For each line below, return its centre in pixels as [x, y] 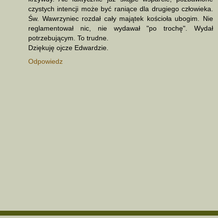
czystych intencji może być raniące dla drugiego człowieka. [121, 9]
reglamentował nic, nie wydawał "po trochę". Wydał [121, 28]
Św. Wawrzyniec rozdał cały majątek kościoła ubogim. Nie [121, 18]
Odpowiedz [45, 61]
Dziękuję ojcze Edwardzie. [68, 47]
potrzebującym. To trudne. [68, 38]
